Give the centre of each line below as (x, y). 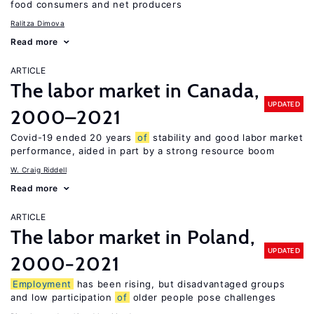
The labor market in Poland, (133, 237)
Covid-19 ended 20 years (73, 137)
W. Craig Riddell (39, 170)
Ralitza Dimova (37, 23)
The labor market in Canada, (135, 90)
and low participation (63, 297)
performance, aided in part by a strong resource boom (143, 151)
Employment (42, 284)
